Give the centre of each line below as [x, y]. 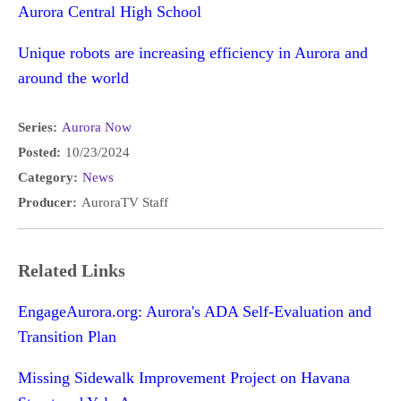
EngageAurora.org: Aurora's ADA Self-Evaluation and [195, 311]
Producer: [47, 202]
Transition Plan [67, 336]
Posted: [39, 152]
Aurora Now [97, 127]
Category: [48, 177]
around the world [73, 78]
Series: [38, 127]
